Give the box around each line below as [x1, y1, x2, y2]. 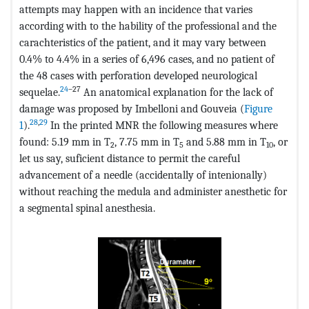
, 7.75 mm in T [114, 134, 179, 148]
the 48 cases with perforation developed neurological [19, 68, 257, 82]
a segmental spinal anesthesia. [19, 201, 155, 215]
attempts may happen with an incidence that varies [19, 2, 252, 16]
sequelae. [19, 85, 60, 99]
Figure [244, 101, 272, 115]
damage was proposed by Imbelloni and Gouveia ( [19, 101, 244, 115]
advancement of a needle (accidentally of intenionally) [19, 168, 267, 181]
